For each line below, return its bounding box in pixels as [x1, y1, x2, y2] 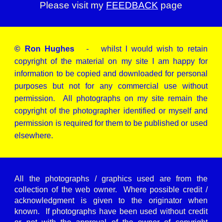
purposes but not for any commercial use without [14, 82, 208, 90]
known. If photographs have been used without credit [14, 207, 208, 216]
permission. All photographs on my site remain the [14, 94, 208, 103]
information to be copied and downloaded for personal [14, 69, 208, 78]
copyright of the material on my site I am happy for [14, 57, 208, 65]
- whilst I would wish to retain [74, 45, 208, 53]
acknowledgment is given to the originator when [14, 196, 208, 205]
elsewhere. [14, 131, 54, 140]
